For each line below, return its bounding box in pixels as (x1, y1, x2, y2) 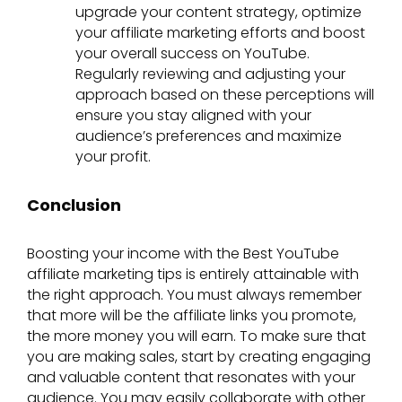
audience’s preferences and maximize (75, 126, 342, 147)
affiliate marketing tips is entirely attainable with (27, 264, 359, 285)
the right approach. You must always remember (27, 284, 362, 306)
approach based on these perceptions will (75, 84, 374, 106)
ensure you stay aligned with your (75, 105, 311, 127)
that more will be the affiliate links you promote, (27, 305, 356, 327)
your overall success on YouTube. (75, 43, 310, 65)
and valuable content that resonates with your (27, 367, 355, 389)
